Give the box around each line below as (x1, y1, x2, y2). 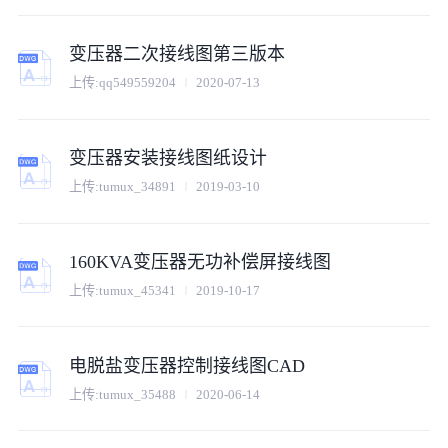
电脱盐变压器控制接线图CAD (69, 355, 306, 376)
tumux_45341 (99, 283, 177, 299)
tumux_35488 (99, 386, 177, 402)
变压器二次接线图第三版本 (69, 43, 286, 64)
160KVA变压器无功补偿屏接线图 (69, 251, 332, 272)
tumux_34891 (99, 179, 177, 195)
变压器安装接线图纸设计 (69, 147, 268, 168)
